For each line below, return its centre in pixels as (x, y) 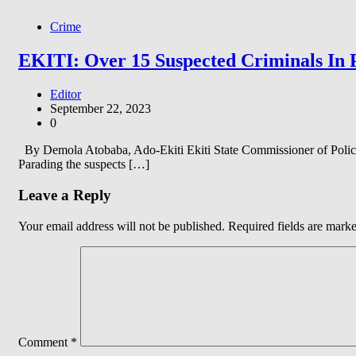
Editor (66, 95)
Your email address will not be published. (122, 226)
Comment (44, 342)
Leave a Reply (65, 195)
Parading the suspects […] (84, 164)
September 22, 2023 (101, 109)
